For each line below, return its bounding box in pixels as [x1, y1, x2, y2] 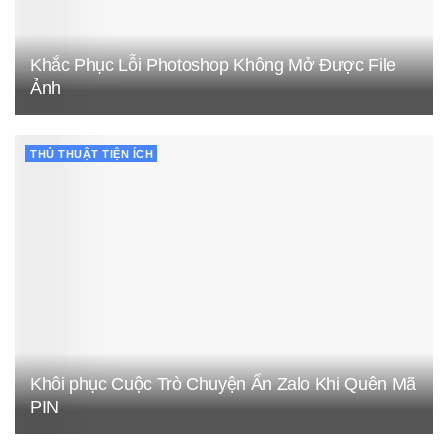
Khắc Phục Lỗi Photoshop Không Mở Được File [30, 55, 396, 76]
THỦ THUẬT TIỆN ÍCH [30, 148, 153, 161]
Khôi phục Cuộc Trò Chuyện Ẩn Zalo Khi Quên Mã [30, 373, 416, 394]
